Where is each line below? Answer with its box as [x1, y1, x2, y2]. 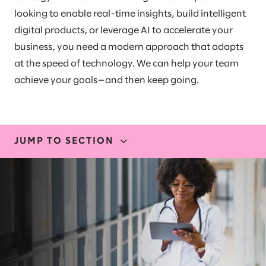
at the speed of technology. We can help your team [14, 59, 239, 68]
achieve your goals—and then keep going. [14, 76, 199, 85]
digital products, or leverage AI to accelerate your [14, 26, 233, 35]
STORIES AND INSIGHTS [14, 232, 146, 240]
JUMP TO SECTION [14, 137, 114, 145]
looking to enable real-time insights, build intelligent [14, 9, 246, 18]
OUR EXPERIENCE [14, 203, 112, 212]
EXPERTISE [14, 175, 75, 183]
